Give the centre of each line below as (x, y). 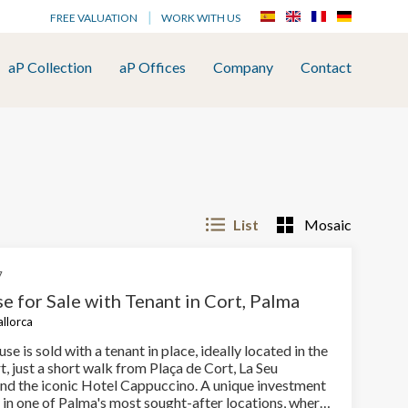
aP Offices (153, 67)
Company (243, 67)
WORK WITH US (201, 18)
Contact (326, 67)
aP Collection (50, 67)
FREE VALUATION (94, 18)
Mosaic (328, 224)
